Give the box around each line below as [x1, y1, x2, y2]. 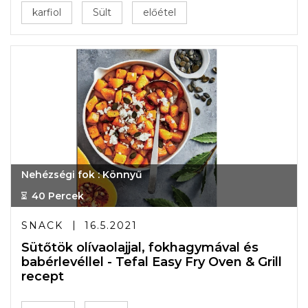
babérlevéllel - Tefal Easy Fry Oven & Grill [21, 254, 282, 269]
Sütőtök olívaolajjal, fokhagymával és [21, 240, 258, 255]
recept [21, 269, 64, 284]
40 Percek [32, 190, 84, 202]
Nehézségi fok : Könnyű [21, 168, 142, 181]
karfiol [32, 6, 61, 19]
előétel [143, 6, 176, 19]
